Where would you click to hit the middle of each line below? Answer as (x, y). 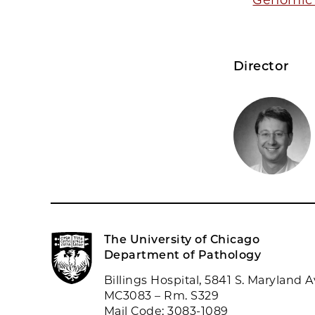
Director (261, 66)
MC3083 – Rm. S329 (162, 296)
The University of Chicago (182, 240)
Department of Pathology (183, 255)
